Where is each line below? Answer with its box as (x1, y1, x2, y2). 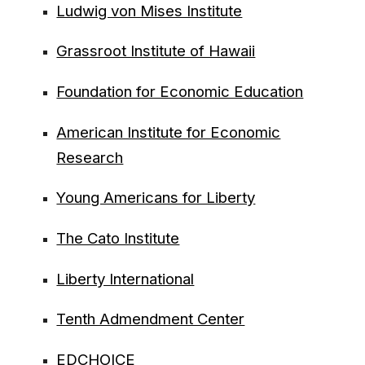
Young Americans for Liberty (56, 188, 256, 208)
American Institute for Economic (56, 122, 281, 142)
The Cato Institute (56, 228, 180, 248)
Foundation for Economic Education (56, 81, 304, 101)
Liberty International (56, 269, 195, 288)
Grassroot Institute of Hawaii (56, 42, 256, 61)
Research (56, 147, 124, 167)
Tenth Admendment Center (56, 310, 245, 329)
